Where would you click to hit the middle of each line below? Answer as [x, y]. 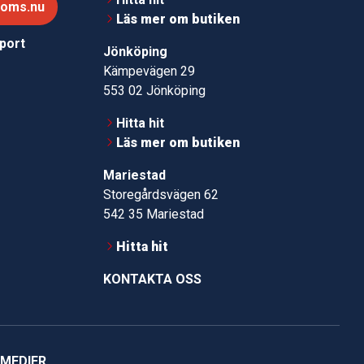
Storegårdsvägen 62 [160, 195]
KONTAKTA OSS [152, 279]
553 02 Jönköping [154, 91]
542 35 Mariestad [153, 214]
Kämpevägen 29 [149, 71]
